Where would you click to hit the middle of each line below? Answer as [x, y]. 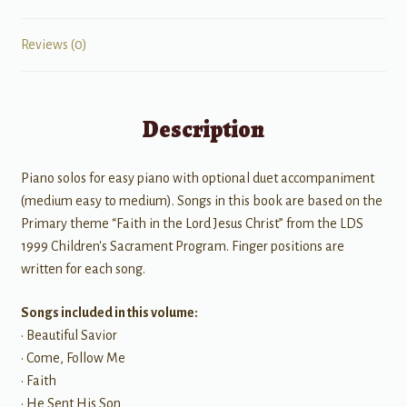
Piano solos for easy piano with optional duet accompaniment [197, 179]
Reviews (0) [54, 44]
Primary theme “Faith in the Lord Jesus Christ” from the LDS [192, 224]
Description [203, 130]
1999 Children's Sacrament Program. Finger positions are [182, 247]
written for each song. [83, 269]
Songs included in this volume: [109, 313]
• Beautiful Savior [69, 335]
